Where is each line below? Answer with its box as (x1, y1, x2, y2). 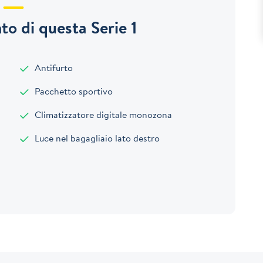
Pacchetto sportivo (32, 85, 113, 98)
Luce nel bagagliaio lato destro (32, 131, 160, 145)
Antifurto (32, 61, 73, 75)
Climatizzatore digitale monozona (32, 108, 173, 122)
